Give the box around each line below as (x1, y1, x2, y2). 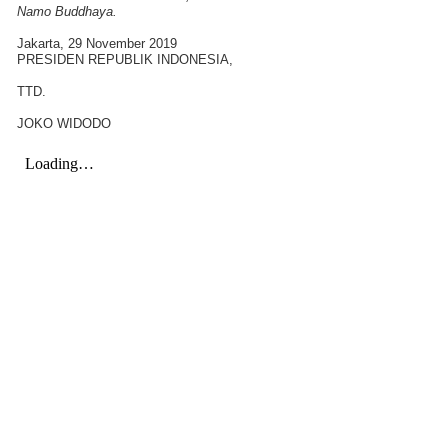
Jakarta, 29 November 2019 (17, 35, 177, 51)
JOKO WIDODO (17, 115, 111, 131)
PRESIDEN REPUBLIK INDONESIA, (17, 51, 233, 67)
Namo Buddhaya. (17, 3, 117, 19)
